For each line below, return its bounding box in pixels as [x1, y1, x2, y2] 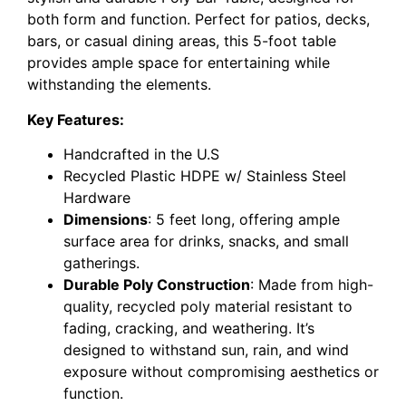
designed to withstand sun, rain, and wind [63, 341, 349, 360]
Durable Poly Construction [63, 275, 250, 295]
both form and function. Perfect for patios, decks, [27, 10, 370, 29]
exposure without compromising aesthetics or [63, 362, 379, 382]
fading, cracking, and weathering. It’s [63, 319, 314, 338]
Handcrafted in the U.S [63, 145, 219, 164]
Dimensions [63, 210, 148, 229]
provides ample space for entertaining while [27, 53, 330, 72]
